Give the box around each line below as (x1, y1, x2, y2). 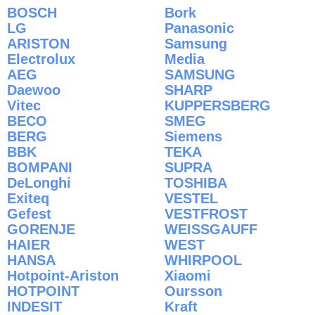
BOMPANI (7, 159, 72, 175)
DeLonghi (7, 174, 71, 191)
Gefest (7, 205, 51, 221)
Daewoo (7, 82, 60, 98)
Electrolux (7, 51, 75, 67)
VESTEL (165, 190, 218, 206)
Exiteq (7, 190, 49, 206)
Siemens (165, 128, 222, 144)
